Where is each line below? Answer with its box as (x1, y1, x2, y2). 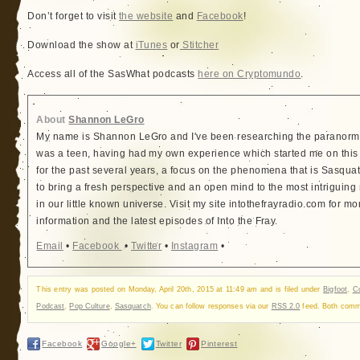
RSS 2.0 (271, 301, 301, 310)
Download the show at (27, 39, 136, 51)
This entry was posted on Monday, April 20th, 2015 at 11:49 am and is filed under (36, 284, 324, 293)
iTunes (135, 39, 168, 51)
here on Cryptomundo (198, 68, 301, 80)
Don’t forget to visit (27, 10, 120, 22)
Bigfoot (323, 284, 347, 293)
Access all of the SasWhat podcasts (27, 68, 198, 80)
